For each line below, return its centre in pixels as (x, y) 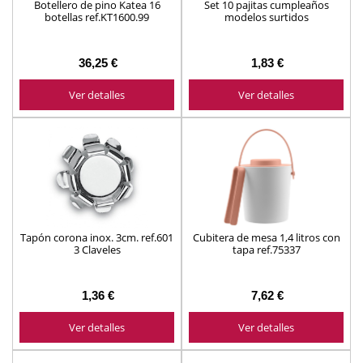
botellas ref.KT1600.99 (97, 17)
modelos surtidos (266, 17)
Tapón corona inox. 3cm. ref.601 (97, 237)
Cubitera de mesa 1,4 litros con (266, 237)
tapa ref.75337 (266, 249)
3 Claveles (97, 249)
